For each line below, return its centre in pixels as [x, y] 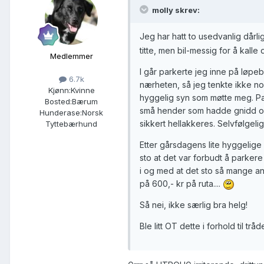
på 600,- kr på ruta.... [181, 183]
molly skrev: [175, 10]
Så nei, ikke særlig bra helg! [194, 205]
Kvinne [82, 90]
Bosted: [58, 101]
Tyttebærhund [71, 123]
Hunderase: [61, 112]
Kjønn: [59, 90]
